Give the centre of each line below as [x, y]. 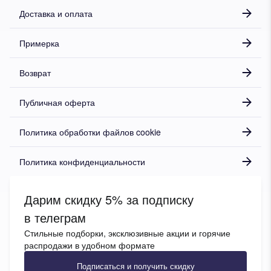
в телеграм [55, 217]
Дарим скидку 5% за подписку [109, 199]
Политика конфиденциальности [82, 161]
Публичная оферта [57, 102]
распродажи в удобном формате [90, 245]
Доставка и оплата [56, 13]
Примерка [39, 43]
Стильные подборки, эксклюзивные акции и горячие [127, 233]
